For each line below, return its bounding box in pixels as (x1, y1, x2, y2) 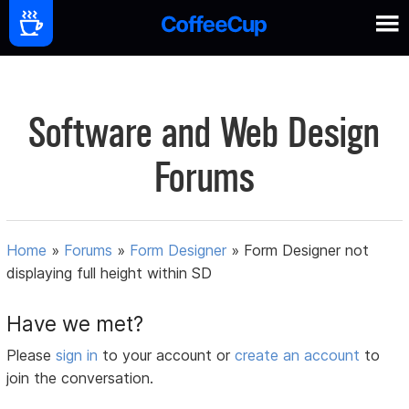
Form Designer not (244, 241, 370, 260)
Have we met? (6, 311, 144, 337)
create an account (235, 346, 361, 365)
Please (6, 346, 57, 365)
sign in (56, 346, 103, 365)
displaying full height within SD (6, 264, 213, 283)
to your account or (102, 346, 236, 365)
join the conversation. (6, 369, 154, 388)
